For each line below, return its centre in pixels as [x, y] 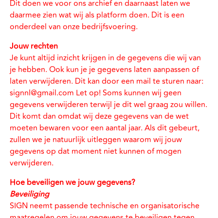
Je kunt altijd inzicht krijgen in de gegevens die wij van [105, 58]
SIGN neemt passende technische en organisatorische [105, 206]
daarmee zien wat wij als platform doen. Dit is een [97, 15]
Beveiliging [29, 194]
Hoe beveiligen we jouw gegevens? [73, 182]
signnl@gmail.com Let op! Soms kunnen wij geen [96, 93]
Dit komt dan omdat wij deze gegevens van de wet [99, 116]
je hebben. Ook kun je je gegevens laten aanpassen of [104, 70]
